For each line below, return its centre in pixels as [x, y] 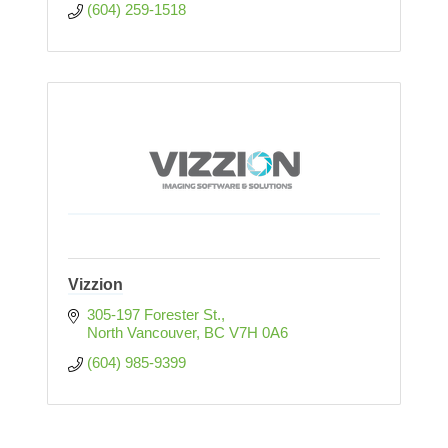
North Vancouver [141, 333]
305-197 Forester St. [153, 315]
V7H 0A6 [258, 333]
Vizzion [95, 285]
